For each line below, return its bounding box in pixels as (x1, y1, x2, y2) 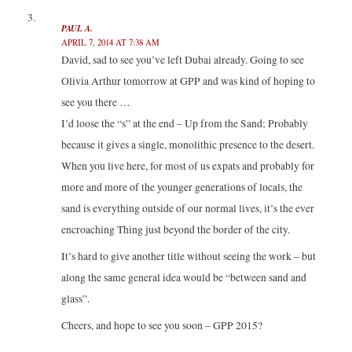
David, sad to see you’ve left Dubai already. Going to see (60, 53, 304, 68)
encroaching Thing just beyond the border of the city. (60, 222, 290, 237)
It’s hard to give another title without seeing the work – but (60, 248, 316, 263)
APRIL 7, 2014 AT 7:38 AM (60, 36, 159, 49)
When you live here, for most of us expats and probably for (60, 159, 314, 174)
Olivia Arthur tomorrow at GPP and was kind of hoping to (60, 74, 315, 89)
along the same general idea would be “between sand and (60, 269, 306, 284)
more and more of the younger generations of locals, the (60, 180, 302, 195)
